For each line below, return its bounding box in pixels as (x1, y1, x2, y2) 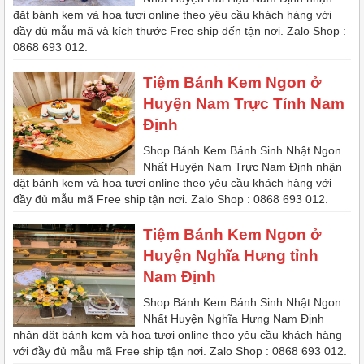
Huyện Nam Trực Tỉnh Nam (143, 95, 344, 113)
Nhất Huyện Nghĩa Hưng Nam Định (143, 312, 324, 326)
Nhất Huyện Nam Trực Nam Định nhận (143, 160, 342, 174)
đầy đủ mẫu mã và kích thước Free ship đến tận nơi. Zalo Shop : (13, 24, 346, 38)
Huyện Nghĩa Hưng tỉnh (143, 247, 318, 265)
